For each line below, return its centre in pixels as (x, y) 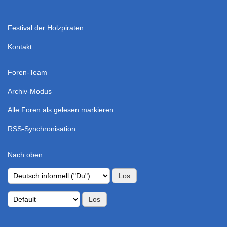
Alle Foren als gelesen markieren (61, 110)
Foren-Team (27, 72)
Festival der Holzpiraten (46, 28)
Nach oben (25, 155)
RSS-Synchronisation (42, 129)
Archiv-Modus (30, 91)
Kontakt (20, 47)
